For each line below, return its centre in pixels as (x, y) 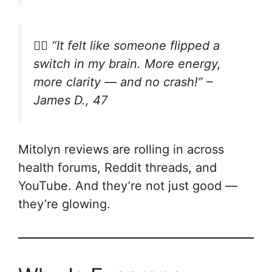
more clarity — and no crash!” (118, 82)
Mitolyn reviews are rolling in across (121, 149)
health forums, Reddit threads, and (117, 167)
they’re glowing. (64, 204)
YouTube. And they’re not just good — (128, 185)
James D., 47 (70, 100)
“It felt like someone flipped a (136, 45)
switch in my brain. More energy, (127, 63)
